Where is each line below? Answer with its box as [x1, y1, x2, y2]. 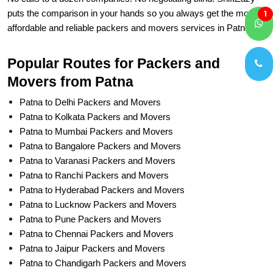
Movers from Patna [7, 46, 133, 62]
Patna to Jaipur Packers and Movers [19, 216, 165, 225]
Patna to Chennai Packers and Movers [19, 201, 174, 211]
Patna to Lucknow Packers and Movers [19, 172, 177, 182]
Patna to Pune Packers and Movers [19, 186, 161, 196]
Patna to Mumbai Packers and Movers [19, 99, 173, 108]
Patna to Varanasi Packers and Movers [19, 128, 175, 138]
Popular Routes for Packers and [7, 27, 220, 43]
